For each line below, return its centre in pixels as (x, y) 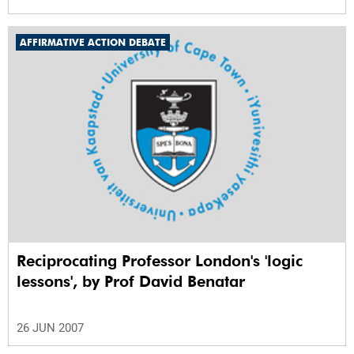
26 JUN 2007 (50, 328)
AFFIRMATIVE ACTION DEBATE (93, 43)
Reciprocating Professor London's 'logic (160, 261)
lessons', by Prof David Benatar (131, 282)
